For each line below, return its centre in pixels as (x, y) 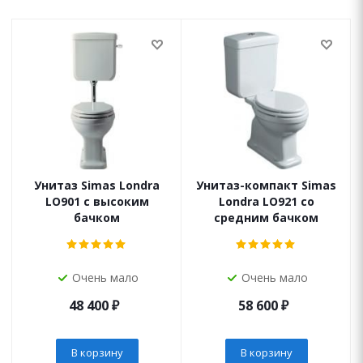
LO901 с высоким (97, 201)
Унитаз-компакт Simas (266, 185)
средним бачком (266, 217)
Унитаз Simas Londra (97, 185)
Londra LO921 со (266, 201)
